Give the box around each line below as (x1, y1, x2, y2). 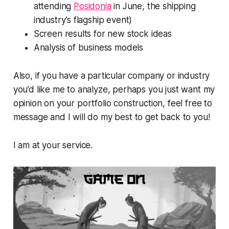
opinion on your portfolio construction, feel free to (13, 98, 212, 108)
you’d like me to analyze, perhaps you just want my (13, 84, 215, 95)
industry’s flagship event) (33, 14, 132, 25)
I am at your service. (13, 140, 93, 150)
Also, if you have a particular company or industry (13, 70, 210, 81)
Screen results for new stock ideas (33, 28, 172, 39)
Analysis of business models (33, 42, 144, 53)
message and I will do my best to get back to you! (13, 111, 210, 122)
